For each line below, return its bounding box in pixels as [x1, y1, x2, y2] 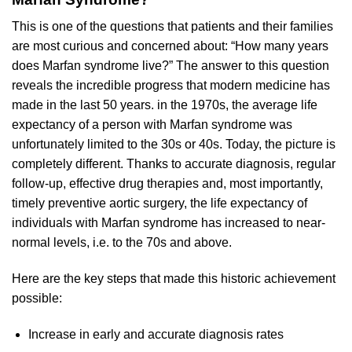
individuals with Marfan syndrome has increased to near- [12, 216, 325, 230]
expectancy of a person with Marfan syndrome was [12, 118, 292, 132]
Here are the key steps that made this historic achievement [12, 272, 335, 286]
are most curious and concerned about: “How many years [12, 39, 328, 53]
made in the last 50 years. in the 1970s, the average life [12, 98, 317, 112]
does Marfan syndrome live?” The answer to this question [12, 59, 329, 73]
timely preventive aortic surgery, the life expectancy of [12, 196, 307, 211]
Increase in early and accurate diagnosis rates [27, 328, 284, 342]
